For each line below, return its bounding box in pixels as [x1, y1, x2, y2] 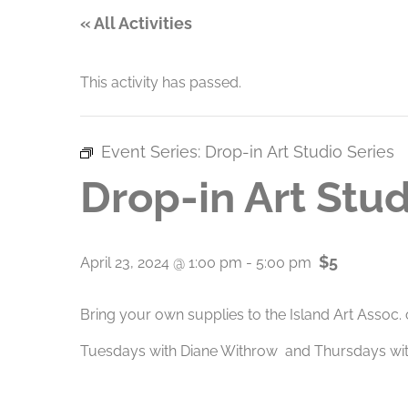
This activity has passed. [80, 74, 241, 91]
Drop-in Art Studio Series [205, 142, 394, 161]
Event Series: [101, 142, 205, 161]
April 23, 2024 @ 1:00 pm [80, 254, 242, 271]
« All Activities [80, 14, 192, 33]
